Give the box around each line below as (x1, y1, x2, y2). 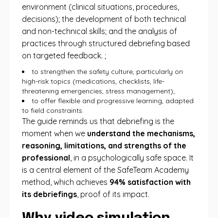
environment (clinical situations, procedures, (22, 2, 179, 12)
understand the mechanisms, (87, 128, 195, 138)
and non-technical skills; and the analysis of (22, 26, 177, 36)
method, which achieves (22, 177, 109, 187)
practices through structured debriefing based (22, 38, 190, 48)
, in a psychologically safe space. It (70, 153, 194, 163)
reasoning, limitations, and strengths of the (22, 141, 186, 150)
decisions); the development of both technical (22, 14, 186, 24)
